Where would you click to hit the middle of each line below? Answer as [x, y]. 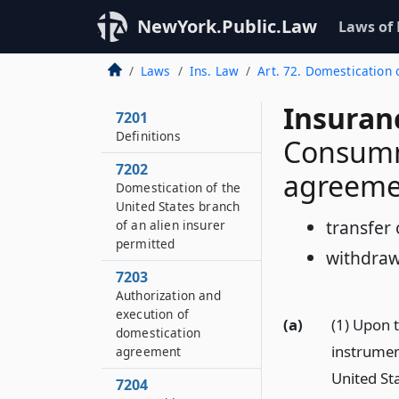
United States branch [178, 206]
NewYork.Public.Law [227, 26]
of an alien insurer [171, 225]
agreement [149, 351]
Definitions [148, 136]
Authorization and [168, 295]
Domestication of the [179, 187]
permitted [146, 244]
